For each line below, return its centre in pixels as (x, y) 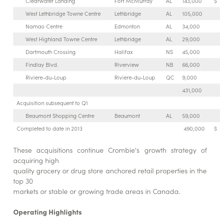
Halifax (123, 52)
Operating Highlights (47, 212)
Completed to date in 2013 (49, 128)
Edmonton (127, 26)
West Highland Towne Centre (61, 39)
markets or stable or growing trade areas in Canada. (96, 191)
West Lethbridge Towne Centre (63, 14)
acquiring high (36, 160)
